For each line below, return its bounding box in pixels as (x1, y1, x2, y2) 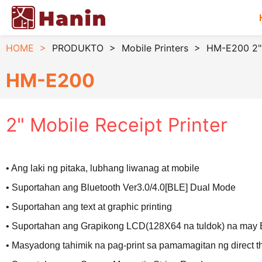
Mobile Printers (122, 42, 188, 54)
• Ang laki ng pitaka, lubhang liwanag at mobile (6, 163, 199, 173)
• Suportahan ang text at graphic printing (6, 202, 172, 212)
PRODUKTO (52, 42, 104, 54)
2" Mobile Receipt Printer (6, 113, 227, 136)
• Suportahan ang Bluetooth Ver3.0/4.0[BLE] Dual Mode (6, 182, 236, 192)
